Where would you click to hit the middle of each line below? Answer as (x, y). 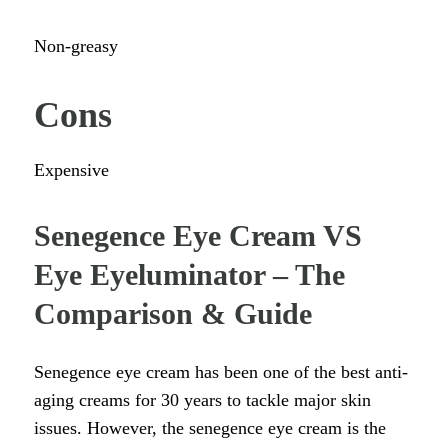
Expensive (71, 170)
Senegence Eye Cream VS (198, 236)
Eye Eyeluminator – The (189, 275)
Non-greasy (76, 46)
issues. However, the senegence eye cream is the (210, 428)
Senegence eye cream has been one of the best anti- (221, 372)
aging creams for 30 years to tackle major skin (202, 400)
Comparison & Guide (177, 314)
